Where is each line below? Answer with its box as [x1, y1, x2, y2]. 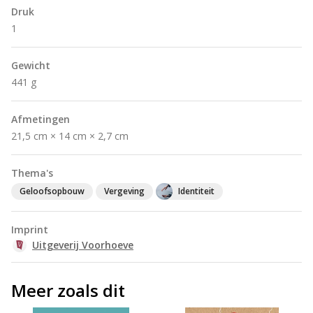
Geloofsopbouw [20, 185, 85, 197]
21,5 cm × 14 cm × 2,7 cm [11, 129, 129, 143]
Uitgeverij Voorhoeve [32, 238, 133, 252]
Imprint [11, 223, 48, 236]
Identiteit [178, 185, 214, 197]
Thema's [11, 166, 53, 180]
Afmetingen [11, 112, 70, 126]
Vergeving [104, 185, 145, 197]
